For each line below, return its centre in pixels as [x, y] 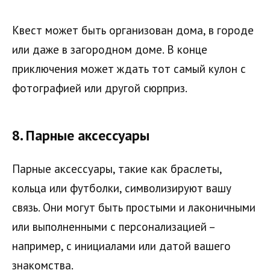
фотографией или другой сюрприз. [100, 88]
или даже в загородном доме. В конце [110, 50]
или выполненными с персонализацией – [113, 226]
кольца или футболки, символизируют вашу [122, 188]
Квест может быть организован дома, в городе [133, 30]
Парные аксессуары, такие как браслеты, [117, 168]
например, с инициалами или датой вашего [121, 246]
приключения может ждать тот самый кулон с [129, 69]
